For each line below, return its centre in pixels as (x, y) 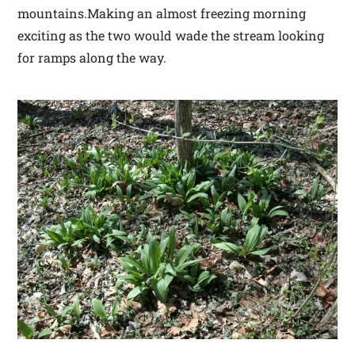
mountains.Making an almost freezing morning (162, 13)
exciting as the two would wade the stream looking (171, 36)
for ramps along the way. (92, 58)
